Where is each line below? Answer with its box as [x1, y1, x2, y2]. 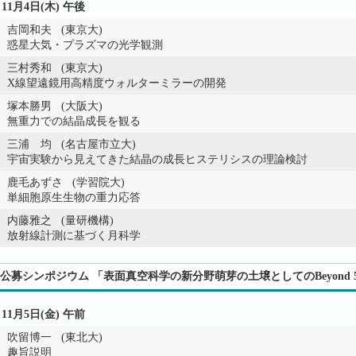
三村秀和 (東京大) [7, 62, 103, 74]
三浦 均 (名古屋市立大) [7, 138, 136, 150]
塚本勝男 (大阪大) [7, 100, 103, 112]
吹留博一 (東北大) [7, 331, 103, 343]
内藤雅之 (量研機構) [7, 215, 114, 226]
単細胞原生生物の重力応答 [7, 192, 141, 203]
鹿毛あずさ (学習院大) [7, 176, 125, 188]
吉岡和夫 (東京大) [7, 24, 103, 36]
